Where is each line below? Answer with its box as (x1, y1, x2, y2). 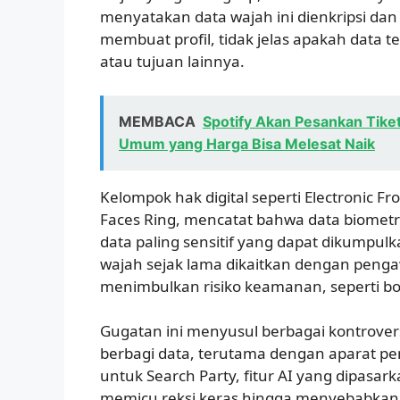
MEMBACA (119, 112, 196, 130)
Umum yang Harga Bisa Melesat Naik (119, 134, 375, 153)
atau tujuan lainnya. (100, 51, 245, 72)
